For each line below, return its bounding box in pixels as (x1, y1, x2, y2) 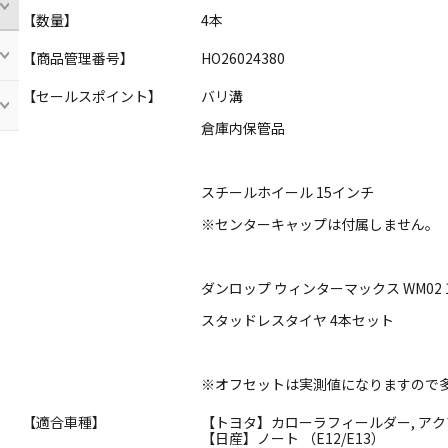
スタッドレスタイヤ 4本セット (201, 310, 395, 331)
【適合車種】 (22, 412, 107, 433)
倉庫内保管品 (201, 118, 286, 139)
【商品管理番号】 (22, 48, 135, 69)
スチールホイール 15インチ (201, 182, 375, 203)
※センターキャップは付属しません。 (201, 214, 440, 235)
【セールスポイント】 (22, 86, 163, 107)
